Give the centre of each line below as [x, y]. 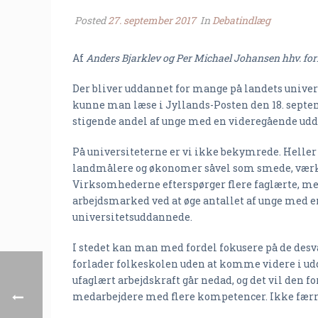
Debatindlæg [241, 20]
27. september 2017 [152, 20]
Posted [90, 20]
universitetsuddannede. [132, 217]
